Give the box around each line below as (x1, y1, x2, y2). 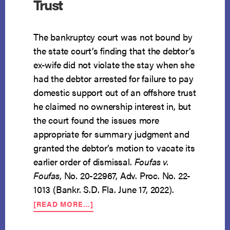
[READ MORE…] (33, 199, 94, 209)
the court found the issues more (33, 113, 159, 127)
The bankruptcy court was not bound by (33, 30, 193, 44)
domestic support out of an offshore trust (33, 86, 196, 99)
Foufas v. (134, 155, 169, 168)
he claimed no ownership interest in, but (33, 100, 191, 113)
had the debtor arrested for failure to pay (33, 72, 194, 85)
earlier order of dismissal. (33, 155, 135, 168)
